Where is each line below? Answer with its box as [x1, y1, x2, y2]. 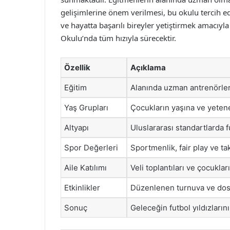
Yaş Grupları [64, 103, 108, 112]
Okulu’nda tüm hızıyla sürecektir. [61, 33, 176, 43]
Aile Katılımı [64, 163, 107, 172]
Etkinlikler [64, 183, 100, 193]
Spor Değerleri [64, 143, 118, 152]
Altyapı [64, 123, 89, 132]
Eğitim [64, 83, 87, 92]
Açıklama [130, 63, 166, 72]
